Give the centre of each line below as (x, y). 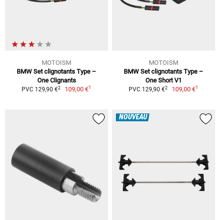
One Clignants (56, 81)
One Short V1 (164, 81)
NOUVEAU (133, 118)
